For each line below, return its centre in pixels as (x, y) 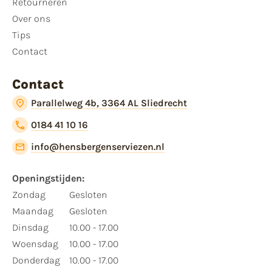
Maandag (33, 211)
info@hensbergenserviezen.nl (98, 147)
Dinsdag (30, 228)
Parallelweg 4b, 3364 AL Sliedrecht (109, 103)
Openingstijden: (48, 178)
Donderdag (36, 260)
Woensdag (35, 244)
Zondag (29, 195)
